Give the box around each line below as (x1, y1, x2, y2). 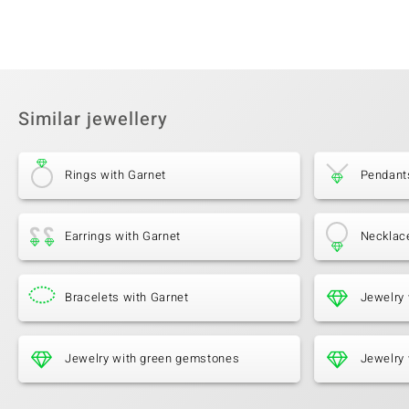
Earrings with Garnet (65, 227, 181, 246)
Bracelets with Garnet (65, 288, 189, 307)
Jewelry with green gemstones (65, 350, 240, 368)
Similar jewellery (18, 106, 168, 133)
